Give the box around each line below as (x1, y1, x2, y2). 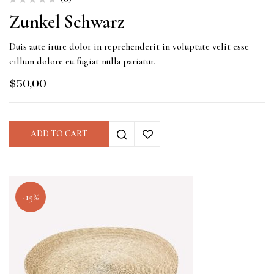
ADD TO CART (31, 128, 87, 139)
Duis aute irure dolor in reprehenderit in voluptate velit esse (9, 40, 249, 53)
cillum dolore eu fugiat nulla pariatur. (9, 55, 155, 68)
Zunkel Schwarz (9, 10, 125, 34)
